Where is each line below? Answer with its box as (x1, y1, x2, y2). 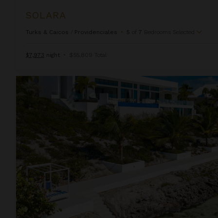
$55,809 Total (69, 51, 107, 58)
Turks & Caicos (26, 28, 69, 36)
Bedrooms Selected (144, 28, 195, 36)
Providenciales (74, 28, 117, 36)
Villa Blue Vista (16, 76, 65, 84)
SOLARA (26, 9, 66, 21)
